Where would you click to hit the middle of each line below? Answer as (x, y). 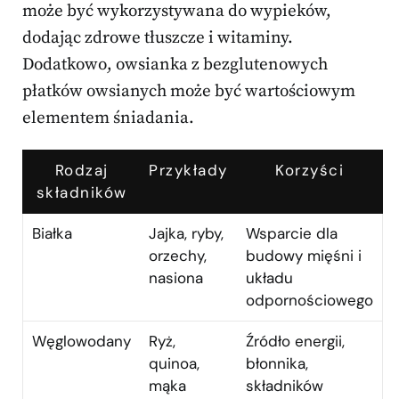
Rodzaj (81, 171)
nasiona (176, 278)
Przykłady (188, 171)
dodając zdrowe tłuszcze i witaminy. (158, 38)
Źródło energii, (295, 342)
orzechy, (178, 256)
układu (269, 278)
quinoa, (174, 364)
